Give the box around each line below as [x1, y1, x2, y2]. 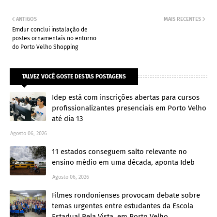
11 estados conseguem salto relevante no [52, 147, 187, 156]
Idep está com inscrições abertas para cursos [52, 93, 200, 102]
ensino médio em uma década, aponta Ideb [52, 158, 195, 167]
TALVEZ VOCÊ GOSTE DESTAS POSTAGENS [22, 73, 126, 80]
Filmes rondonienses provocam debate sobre [52, 191, 200, 200]
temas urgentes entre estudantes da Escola [52, 201, 193, 211]
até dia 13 [52, 114, 83, 124]
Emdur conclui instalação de [12, 26, 88, 33]
